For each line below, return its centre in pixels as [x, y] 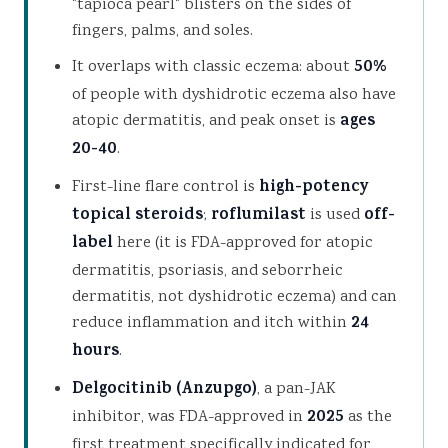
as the [368, 417]
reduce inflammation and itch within [211, 323]
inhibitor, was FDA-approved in [189, 417]
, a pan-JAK [296, 389]
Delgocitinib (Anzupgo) [164, 391]
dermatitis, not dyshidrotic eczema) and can [234, 297]
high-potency [314, 189]
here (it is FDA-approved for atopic [243, 243]
